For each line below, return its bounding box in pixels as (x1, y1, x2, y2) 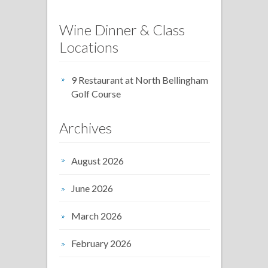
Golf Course (71, 87, 121, 99)
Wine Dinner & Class (59, 20, 185, 38)
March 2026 (71, 209, 122, 221)
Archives (59, 118, 112, 136)
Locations (59, 38, 118, 56)
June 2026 (71, 182, 113, 194)
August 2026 (71, 154, 124, 166)
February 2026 (71, 237, 132, 249)
